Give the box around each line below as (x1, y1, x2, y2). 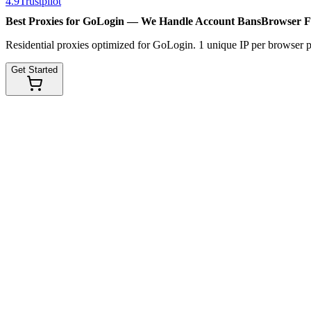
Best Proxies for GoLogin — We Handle (6, 15, 193, 28)
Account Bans (195, 15, 261, 28)
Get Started (11, 65, 58, 76)
